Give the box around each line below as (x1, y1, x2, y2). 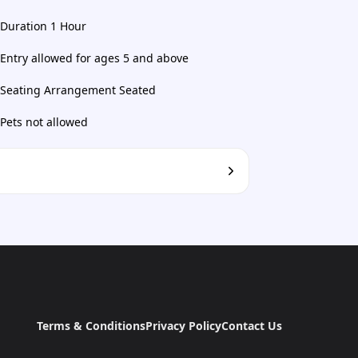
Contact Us (221, 318, 282, 333)
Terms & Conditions (36, 318, 145, 333)
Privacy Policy (145, 318, 221, 333)
